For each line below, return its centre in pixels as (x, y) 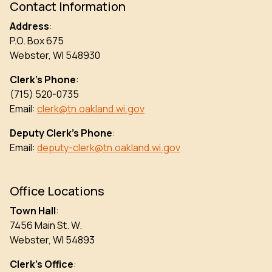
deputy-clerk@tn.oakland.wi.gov (109, 148)
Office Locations (57, 191)
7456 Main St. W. (46, 226)
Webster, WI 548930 (55, 56)
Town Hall (33, 211)
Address (29, 26)
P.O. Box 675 (37, 41)
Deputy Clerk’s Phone (61, 133)
